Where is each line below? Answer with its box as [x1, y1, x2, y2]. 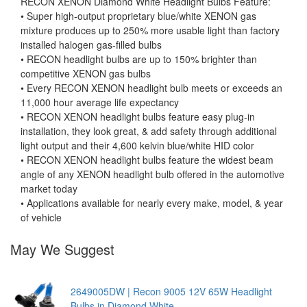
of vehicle [21, 210, 62, 224]
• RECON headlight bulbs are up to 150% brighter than [21, 51, 257, 66]
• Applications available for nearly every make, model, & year [21, 195, 283, 210]
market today [21, 181, 77, 195]
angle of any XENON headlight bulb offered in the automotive [21, 167, 284, 181]
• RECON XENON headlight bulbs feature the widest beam [21, 152, 273, 167]
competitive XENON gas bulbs [21, 66, 151, 80]
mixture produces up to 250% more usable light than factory [21, 23, 280, 37]
